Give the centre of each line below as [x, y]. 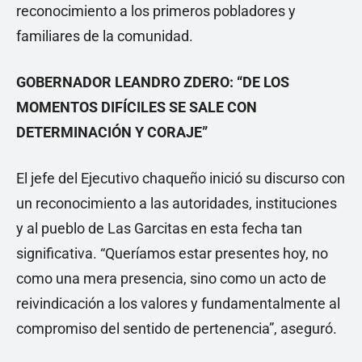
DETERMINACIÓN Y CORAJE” [112, 132]
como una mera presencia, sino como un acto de [171, 278]
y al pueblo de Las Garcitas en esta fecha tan [159, 228]
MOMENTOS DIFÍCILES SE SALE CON [137, 107]
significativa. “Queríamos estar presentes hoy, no [172, 253]
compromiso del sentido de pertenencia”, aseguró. [177, 328]
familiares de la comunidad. [105, 36]
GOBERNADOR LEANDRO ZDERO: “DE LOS [153, 82]
